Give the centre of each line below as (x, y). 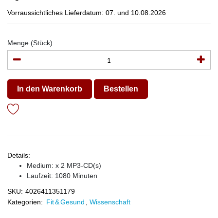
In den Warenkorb (50, 89)
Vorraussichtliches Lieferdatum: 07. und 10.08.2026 (87, 13)
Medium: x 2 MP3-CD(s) (64, 165)
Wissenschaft (110, 202)
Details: (19, 155)
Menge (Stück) (30, 43)
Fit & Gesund (65, 202)
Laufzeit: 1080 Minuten (62, 176)
